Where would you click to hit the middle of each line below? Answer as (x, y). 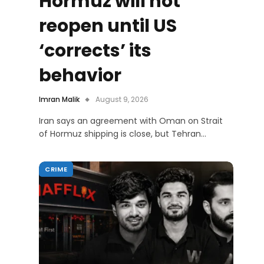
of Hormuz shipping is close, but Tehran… (123, 134)
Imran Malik (59, 100)
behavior (80, 76)
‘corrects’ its (95, 51)
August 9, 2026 (122, 100)
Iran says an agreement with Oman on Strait (131, 121)
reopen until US (108, 26)
